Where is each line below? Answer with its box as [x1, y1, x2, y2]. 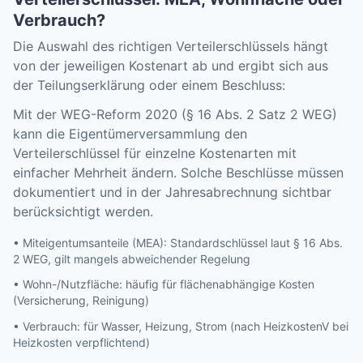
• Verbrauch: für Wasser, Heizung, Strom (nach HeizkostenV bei [13, 318, 348, 333]
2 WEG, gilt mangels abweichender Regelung [13, 252, 250, 267]
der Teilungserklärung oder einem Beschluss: [13, 76, 285, 93]
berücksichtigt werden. [13, 203, 153, 220]
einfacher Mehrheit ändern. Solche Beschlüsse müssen [13, 164, 344, 181]
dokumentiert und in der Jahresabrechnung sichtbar [13, 183, 331, 200]
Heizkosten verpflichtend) [13, 335, 150, 349]
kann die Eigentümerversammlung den [13, 125, 247, 142]
